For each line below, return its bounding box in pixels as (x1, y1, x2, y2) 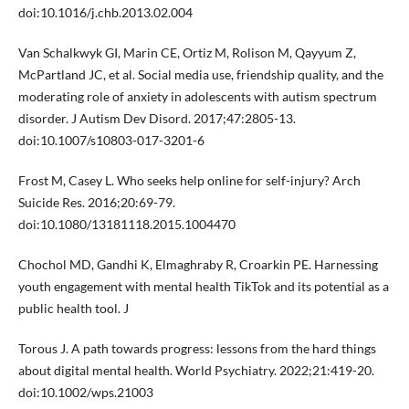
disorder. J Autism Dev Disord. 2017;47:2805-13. (17, 110, 296, 127)
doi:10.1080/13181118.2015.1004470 (17, 216, 236, 233)
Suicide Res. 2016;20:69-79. (17, 194, 175, 211)
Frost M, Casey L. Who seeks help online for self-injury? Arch (17, 173, 361, 189)
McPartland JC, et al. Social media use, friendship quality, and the (17, 67, 383, 83)
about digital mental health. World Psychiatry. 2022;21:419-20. (17, 362, 374, 379)
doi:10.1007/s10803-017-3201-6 (17, 132, 204, 149)
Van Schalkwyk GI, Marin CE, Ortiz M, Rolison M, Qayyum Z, (17, 45, 356, 61)
